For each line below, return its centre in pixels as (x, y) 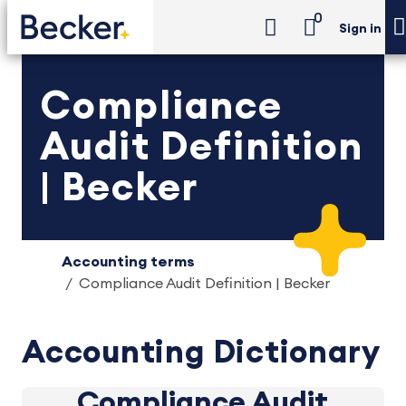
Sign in (360, 29)
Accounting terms (128, 262)
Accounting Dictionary (201, 353)
